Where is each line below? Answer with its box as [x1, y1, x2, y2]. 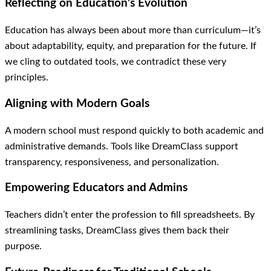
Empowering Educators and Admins [5, 182, 188, 194]
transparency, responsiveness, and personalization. [5, 157, 219, 167]
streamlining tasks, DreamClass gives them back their [5, 225, 229, 235]
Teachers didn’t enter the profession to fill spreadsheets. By [5, 209, 255, 220]
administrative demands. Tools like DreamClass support [5, 141, 238, 151]
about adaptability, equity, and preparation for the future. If [5, 41, 256, 51]
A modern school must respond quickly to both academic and [5, 125, 264, 135]
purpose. [5, 241, 42, 251]
